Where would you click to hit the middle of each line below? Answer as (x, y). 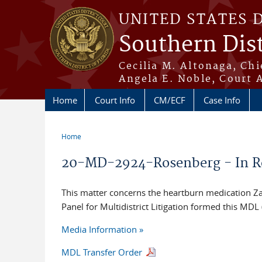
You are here (94, 145)
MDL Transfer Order (103, 252)
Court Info (115, 100)
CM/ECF (169, 100)
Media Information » (102, 229)
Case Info (222, 100)
